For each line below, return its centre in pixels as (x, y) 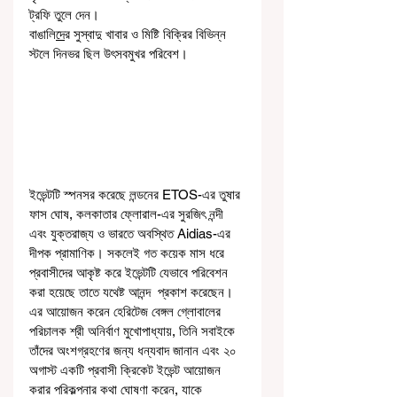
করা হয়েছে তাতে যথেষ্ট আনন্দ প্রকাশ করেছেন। (133, 292)
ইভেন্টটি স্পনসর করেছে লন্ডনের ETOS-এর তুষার (136, 195)
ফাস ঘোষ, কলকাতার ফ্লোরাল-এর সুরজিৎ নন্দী (128, 214)
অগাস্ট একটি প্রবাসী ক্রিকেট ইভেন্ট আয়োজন (127, 370)
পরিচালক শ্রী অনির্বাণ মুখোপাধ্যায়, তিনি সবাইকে (134, 331)
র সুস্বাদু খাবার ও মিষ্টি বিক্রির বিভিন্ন (147, 34)
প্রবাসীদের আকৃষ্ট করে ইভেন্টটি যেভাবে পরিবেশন (130, 273)
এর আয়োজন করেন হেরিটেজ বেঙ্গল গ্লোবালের (127, 312)
